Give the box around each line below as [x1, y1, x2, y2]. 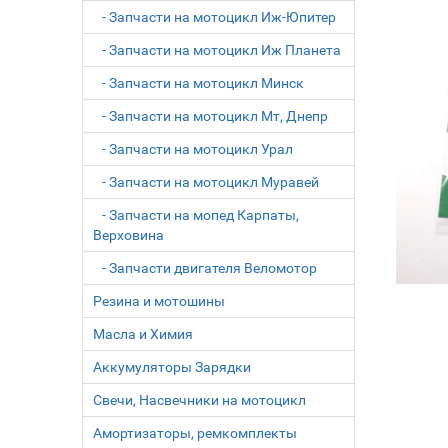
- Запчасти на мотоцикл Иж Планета [93, 42, 342, 58]
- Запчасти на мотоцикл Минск [93, 75, 305, 91]
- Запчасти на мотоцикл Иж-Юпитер [93, 9, 337, 25]
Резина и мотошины [93, 293, 226, 309]
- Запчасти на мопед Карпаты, [93, 207, 300, 223]
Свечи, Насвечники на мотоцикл [93, 392, 307, 408]
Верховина [93, 227, 165, 243]
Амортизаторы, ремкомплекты [93, 425, 298, 441]
